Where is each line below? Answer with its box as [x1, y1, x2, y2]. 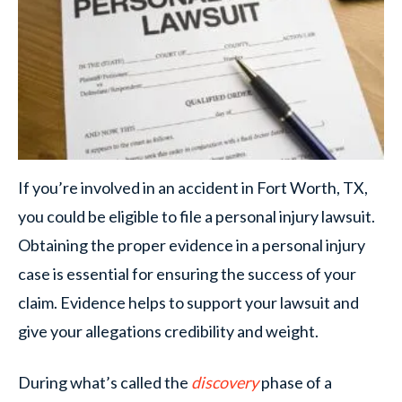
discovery [191, 372, 258, 392]
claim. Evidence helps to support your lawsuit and [18, 293, 359, 312]
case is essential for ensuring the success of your [18, 264, 356, 284]
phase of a [258, 372, 332, 392]
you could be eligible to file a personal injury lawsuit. [18, 206, 375, 226]
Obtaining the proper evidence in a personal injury [18, 235, 365, 255]
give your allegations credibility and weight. [18, 321, 319, 341]
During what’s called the [18, 372, 191, 392]
